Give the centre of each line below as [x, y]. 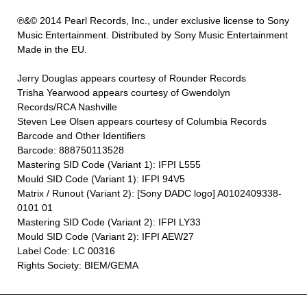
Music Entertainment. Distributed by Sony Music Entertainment [152, 35]
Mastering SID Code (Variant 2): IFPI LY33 [109, 222]
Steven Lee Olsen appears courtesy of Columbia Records [142, 122]
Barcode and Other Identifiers [81, 136]
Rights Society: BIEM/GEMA [78, 266]
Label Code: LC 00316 [66, 251]
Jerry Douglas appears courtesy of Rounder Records [132, 78]
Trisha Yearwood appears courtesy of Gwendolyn [124, 93]
